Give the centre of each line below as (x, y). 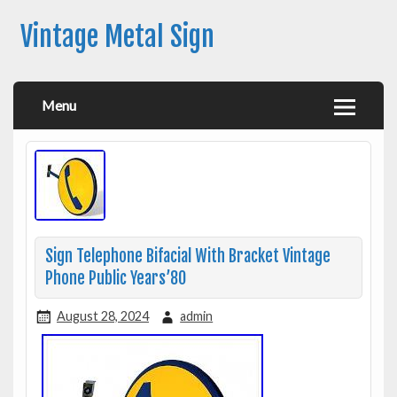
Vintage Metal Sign (117, 37)
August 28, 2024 (102, 315)
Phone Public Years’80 (115, 278)
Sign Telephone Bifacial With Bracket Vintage (187, 256)
